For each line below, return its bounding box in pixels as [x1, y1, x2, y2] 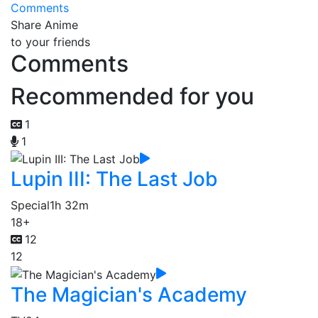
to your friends [11, 34, 90, 49]
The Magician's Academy [11, 282, 247, 307]
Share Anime [11, 17, 78, 32]
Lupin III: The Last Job [11, 167, 218, 192]
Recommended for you [11, 82, 254, 110]
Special [11, 198, 50, 213]
